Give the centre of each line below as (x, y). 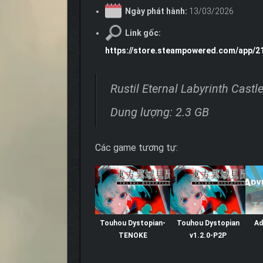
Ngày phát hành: (156, 11)
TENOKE (133, 236)
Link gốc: (143, 33)
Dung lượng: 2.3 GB (160, 112)
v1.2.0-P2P (208, 236)
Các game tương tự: (136, 148)
